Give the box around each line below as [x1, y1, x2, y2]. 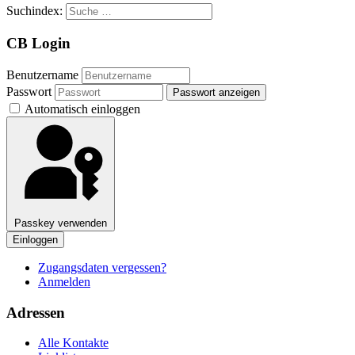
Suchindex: [6, 4, 66, 18]
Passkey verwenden [14, 216, 107, 229]
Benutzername [6, 67, 78, 82]
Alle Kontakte [38, 336, 109, 350]
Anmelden [38, 274, 90, 288]
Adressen [6, 303, 65, 321]
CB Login [6, 35, 71, 52]
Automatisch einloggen [22, 101, 140, 116]
